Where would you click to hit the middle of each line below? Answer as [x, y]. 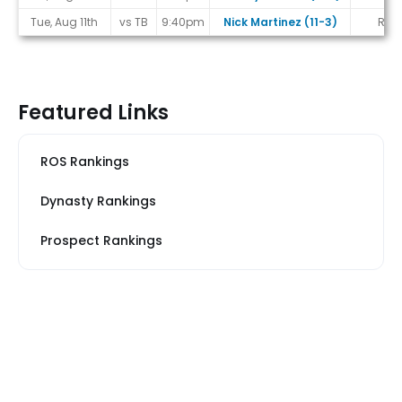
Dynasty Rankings [98, 201]
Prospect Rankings [101, 241]
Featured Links [93, 113]
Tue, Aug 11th [64, 22]
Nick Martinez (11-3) [280, 22]
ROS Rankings [85, 162]
